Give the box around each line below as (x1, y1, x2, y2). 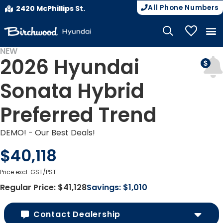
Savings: (87, 182, 121, 193)
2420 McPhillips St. (15, 3, 85, 13)
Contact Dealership (33, 209, 121, 220)
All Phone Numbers (148, 3, 219, 12)
